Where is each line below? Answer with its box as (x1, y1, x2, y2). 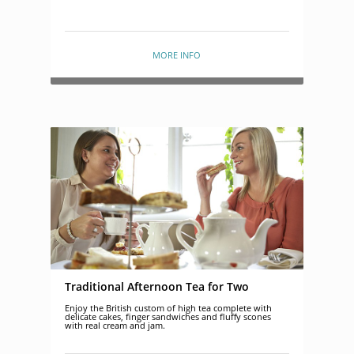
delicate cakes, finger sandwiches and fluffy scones (64, 310, 271, 322)
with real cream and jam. (64, 318, 165, 331)
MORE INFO (153, 49, 201, 62)
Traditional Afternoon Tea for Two (64, 279, 249, 295)
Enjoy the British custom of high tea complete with (64, 301, 272, 314)
